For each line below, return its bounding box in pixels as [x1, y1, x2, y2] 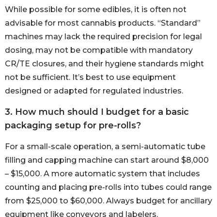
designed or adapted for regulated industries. [5, 86, 183, 96]
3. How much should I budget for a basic [5, 106, 189, 117]
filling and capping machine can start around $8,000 [5, 155, 209, 165]
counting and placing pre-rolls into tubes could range [5, 182, 212, 192]
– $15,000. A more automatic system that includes [5, 169, 200, 178]
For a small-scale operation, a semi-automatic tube [5, 141, 205, 151]
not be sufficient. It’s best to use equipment [5, 73, 176, 82]
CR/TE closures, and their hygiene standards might [5, 59, 204, 69]
